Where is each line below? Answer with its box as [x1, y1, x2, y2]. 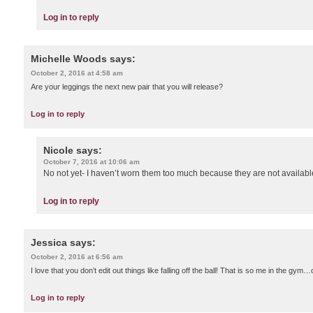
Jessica [31, 237, 67, 249]
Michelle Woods [31, 52, 107, 64]
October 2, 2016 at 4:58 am [31, 68, 123, 77]
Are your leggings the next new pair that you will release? [31, 82, 223, 91]
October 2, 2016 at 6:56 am [31, 253, 123, 261]
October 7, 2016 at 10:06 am [43, 158, 140, 166]
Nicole [43, 145, 73, 156]
